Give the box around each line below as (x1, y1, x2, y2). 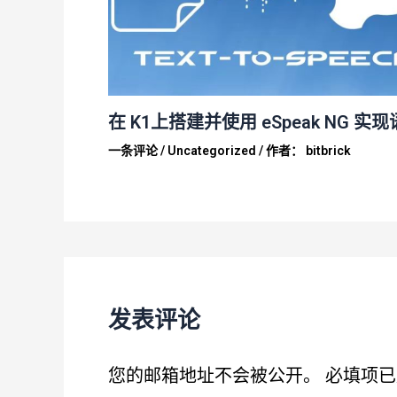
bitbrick (306, 144, 351, 159)
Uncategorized (167, 144, 256, 159)
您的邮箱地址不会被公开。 (108, 365, 321, 387)
